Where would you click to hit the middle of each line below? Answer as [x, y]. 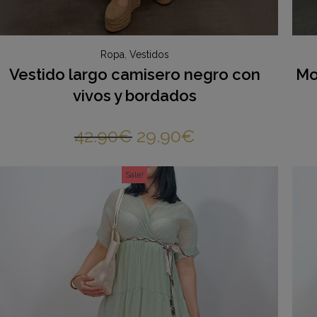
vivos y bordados [134, 96]
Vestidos [149, 55]
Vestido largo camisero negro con [134, 75]
